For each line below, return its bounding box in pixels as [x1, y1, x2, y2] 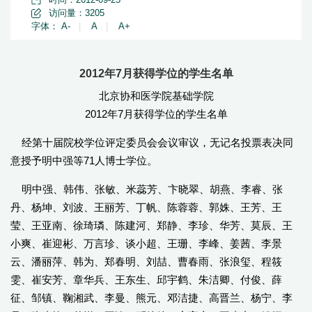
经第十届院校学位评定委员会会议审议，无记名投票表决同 [10, 136, 293, 148]
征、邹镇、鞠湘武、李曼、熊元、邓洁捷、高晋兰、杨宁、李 [10, 292, 292, 304]
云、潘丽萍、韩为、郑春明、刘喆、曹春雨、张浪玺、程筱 [10, 256, 282, 267]
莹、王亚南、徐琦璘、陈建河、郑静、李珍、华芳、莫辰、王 [10, 219, 292, 231]
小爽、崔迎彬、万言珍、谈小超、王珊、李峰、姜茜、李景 [10, 237, 282, 249]
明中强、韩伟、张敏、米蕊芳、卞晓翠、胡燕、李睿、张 [10, 183, 283, 195]
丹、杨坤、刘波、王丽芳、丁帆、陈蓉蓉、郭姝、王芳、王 [10, 201, 282, 213]
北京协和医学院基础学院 [98, 90, 214, 102]
